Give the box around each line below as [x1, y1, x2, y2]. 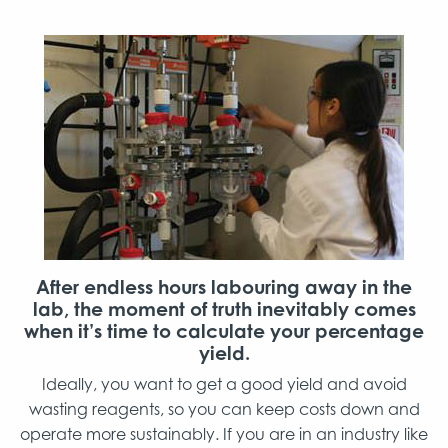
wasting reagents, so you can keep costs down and [28, 398, 420, 419]
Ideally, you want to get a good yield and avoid [41, 373, 407, 394]
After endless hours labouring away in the [36, 274, 412, 298]
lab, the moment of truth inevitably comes [32, 296, 416, 320]
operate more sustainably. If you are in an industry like [20, 423, 428, 444]
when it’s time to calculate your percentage [24, 318, 424, 342]
